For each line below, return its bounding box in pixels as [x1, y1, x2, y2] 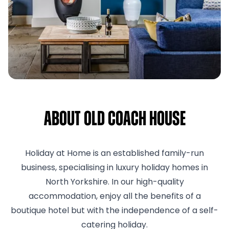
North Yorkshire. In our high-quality [45, 178, 184, 187]
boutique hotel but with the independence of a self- [11, 207, 218, 215]
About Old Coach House [43, 110, 186, 130]
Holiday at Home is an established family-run [25, 150, 204, 158]
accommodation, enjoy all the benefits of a [28, 193, 201, 201]
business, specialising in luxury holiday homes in [21, 164, 208, 172]
